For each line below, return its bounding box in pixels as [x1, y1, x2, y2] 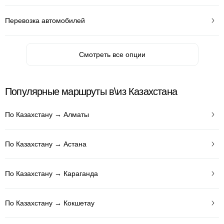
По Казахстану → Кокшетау [5, 198, 94, 207]
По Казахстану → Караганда [5, 169, 98, 177]
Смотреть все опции [78, 50, 145, 58]
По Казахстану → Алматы [5, 110, 89, 118]
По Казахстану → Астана [5, 139, 86, 148]
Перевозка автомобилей [5, 16, 85, 24]
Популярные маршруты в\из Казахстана [5, 86, 177, 97]
